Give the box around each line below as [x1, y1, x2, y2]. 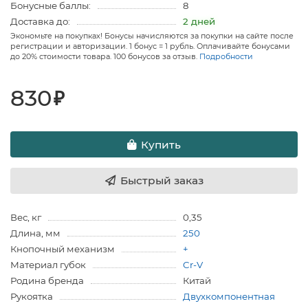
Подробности [199, 52, 253, 62]
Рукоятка [10, 291, 53, 302]
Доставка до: [10, 16, 70, 27]
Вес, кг [10, 212, 41, 223]
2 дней [182, 16, 215, 27]
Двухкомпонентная [182, 291, 275, 302]
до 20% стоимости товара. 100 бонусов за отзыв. [10, 52, 199, 62]
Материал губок [10, 259, 86, 271]
